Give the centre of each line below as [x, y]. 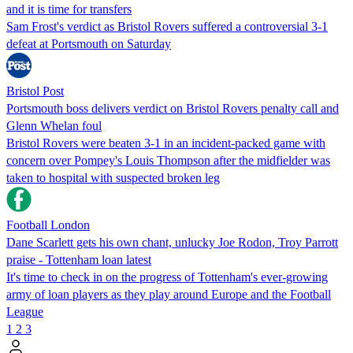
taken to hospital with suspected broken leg [113, 177]
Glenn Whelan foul [54, 125]
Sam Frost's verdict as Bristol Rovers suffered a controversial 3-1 [167, 26]
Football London [48, 225]
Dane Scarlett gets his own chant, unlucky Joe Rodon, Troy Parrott [172, 242]
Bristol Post [35, 91]
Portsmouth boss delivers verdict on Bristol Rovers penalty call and [173, 108]
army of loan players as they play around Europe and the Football [169, 294]
